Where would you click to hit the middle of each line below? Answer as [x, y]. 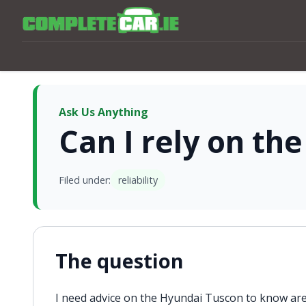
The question [120, 260]
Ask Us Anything [103, 112]
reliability [138, 180]
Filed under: [84, 180]
